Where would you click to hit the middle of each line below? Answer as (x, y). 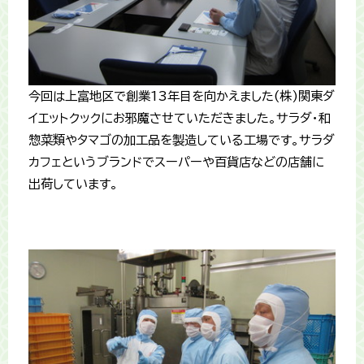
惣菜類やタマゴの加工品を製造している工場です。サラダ (182, 140)
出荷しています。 (73, 184)
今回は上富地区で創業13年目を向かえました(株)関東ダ (182, 96)
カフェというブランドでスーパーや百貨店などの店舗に (176, 162)
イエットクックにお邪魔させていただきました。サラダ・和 (180, 118)
